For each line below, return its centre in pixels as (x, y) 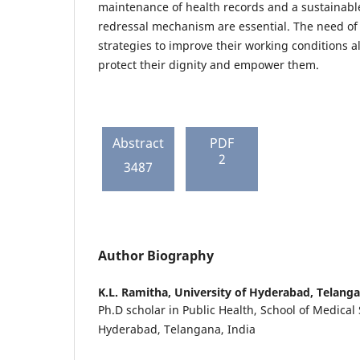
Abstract (138, 143)
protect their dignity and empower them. (209, 65)
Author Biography (156, 256)
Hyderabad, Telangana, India (177, 329)
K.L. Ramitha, (136, 292)
